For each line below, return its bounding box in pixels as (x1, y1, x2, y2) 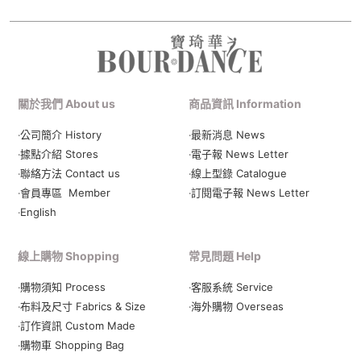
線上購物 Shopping (18, 249, 119, 263)
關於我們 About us (18, 97, 115, 111)
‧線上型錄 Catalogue (189, 167, 287, 180)
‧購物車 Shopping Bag (18, 338, 124, 352)
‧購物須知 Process (18, 280, 106, 294)
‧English (18, 205, 56, 219)
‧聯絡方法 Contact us (18, 167, 123, 180)
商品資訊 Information (189, 97, 301, 111)
